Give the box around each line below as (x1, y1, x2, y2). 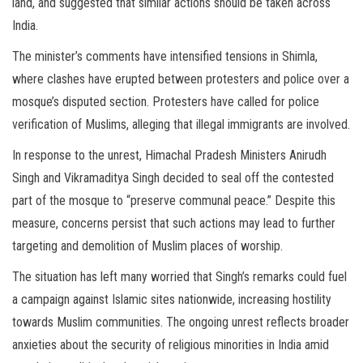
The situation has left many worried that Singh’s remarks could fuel (12, 269, 347, 285)
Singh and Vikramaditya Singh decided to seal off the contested (12, 170, 334, 186)
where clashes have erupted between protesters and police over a (12, 71, 349, 88)
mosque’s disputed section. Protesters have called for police (12, 94, 319, 110)
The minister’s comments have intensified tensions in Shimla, (12, 49, 318, 65)
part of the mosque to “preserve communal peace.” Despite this (12, 193, 335, 209)
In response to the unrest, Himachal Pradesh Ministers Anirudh (12, 147, 327, 164)
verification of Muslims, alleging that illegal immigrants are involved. (12, 117, 350, 133)
